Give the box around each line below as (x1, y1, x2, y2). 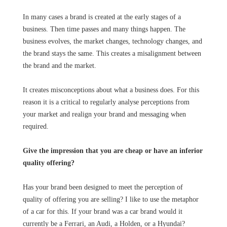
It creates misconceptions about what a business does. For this (22, 86, 199, 94)
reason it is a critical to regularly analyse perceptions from (22, 98, 190, 106)
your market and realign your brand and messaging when (22, 110, 186, 118)
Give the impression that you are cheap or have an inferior (22, 147, 203, 155)
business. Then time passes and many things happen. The (22, 25, 185, 33)
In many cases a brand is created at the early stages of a (22, 13, 181, 21)
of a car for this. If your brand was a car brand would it (22, 208, 182, 215)
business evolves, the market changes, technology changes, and (22, 37, 202, 45)
